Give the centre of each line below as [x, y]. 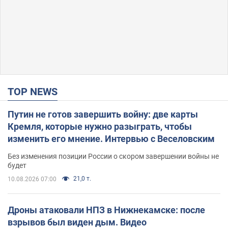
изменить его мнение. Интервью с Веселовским [111, 138]
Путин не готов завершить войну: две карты [103, 114]
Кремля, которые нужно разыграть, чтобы [100, 126]
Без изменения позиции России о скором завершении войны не [113, 156]
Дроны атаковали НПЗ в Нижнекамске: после [106, 210]
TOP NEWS [36, 91]
